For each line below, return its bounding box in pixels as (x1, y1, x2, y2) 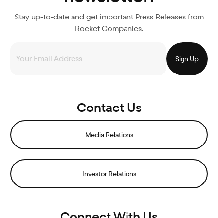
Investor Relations (82, 169, 136, 178)
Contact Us (76, 99, 142, 116)
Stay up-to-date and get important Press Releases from (14, 11, 204, 22)
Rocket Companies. (75, 23, 143, 34)
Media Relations (85, 130, 133, 139)
